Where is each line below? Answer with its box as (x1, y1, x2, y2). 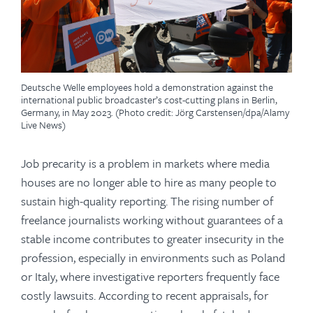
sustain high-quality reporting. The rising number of (21, 192, 273, 210)
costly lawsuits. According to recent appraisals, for (21, 286, 268, 304)
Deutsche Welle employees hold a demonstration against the (21, 80, 273, 94)
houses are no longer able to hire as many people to (21, 173, 277, 191)
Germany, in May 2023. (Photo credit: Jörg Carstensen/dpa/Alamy (21, 105, 289, 119)
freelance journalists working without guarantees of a (21, 211, 283, 228)
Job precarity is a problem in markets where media (21, 154, 270, 172)
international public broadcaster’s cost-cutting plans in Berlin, (21, 92, 277, 107)
